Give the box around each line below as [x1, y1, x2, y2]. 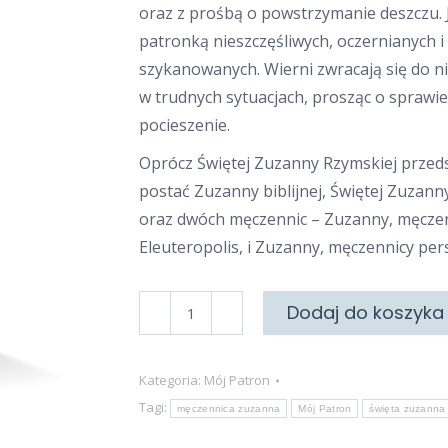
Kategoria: [139, 371, 204, 389]
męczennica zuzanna [177, 403, 281, 414]
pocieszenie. [139, 114, 230, 136]
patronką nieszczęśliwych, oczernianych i [139, 30, 444, 52]
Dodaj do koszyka [287, 300, 444, 325]
